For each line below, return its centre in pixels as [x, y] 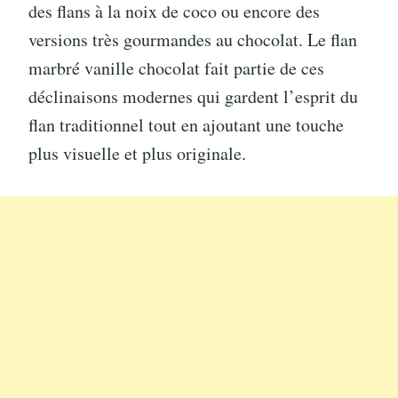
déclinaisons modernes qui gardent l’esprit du [193, 96]
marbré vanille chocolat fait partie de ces [176, 68]
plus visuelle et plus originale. [137, 153]
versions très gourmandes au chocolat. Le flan [193, 39]
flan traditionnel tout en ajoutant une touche [186, 124]
